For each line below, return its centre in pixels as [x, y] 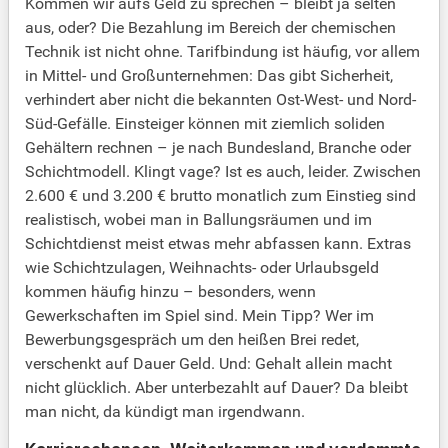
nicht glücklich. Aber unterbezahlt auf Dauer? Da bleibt [216, 388]
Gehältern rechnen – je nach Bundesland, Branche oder [218, 148]
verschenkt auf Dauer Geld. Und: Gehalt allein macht [208, 364]
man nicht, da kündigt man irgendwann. [165, 412]
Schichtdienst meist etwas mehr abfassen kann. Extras [218, 244]
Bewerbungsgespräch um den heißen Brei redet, [192, 340]
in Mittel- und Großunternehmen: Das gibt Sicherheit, [209, 76]
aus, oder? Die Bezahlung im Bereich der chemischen [210, 28]
